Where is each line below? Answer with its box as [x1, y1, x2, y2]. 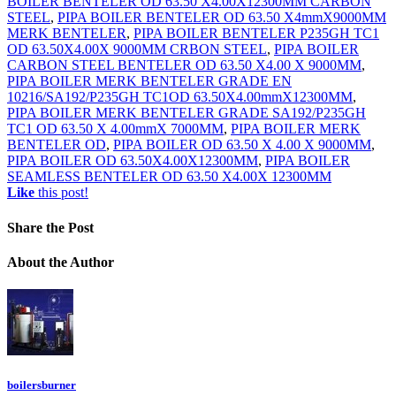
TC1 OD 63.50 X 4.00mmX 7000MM [7, 121, 224, 137]
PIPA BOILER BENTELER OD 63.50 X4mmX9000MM [57, 10, 386, 26]
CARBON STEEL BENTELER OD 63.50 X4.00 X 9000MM [7, 57, 362, 73]
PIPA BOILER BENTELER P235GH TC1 [133, 26, 379, 42]
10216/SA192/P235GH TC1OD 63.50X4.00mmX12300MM [7, 89, 353, 105]
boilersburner [7, 378, 76, 392]
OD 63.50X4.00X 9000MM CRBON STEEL [7, 42, 267, 57]
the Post [42, 219, 94, 235]
